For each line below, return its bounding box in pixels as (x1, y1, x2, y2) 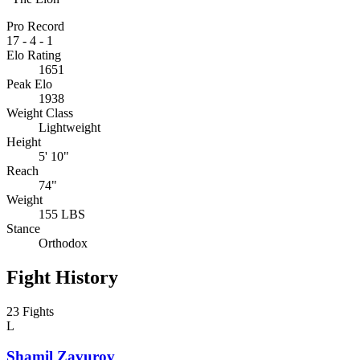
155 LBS (39, 207, 85, 221)
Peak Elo (6, 76, 52, 91)
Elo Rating (6, 47, 61, 62)
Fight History (6, 266, 118, 288)
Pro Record (6, 18, 64, 33)
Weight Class (6, 105, 73, 120)
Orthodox (39, 235, 88, 250)
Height (6, 134, 41, 149)
